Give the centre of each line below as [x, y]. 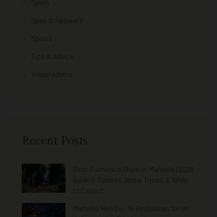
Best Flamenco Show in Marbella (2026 [133, 169]
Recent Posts [55, 141]
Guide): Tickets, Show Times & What [131, 179]
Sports [42, 38]
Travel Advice [52, 74]
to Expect [88, 190]
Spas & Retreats [57, 20]
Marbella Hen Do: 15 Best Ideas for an [131, 208]
